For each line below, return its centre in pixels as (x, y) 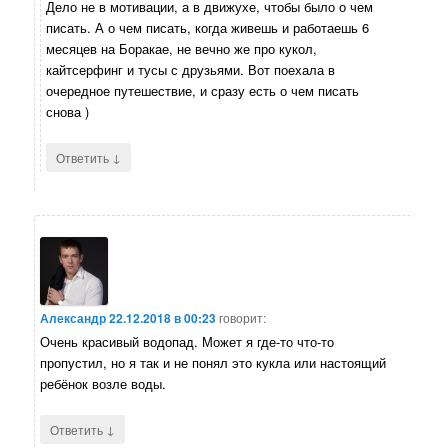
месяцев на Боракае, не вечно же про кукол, (182, 49)
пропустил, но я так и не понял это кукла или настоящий (213, 362)
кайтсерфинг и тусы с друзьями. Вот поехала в (191, 70)
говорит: (243, 317)
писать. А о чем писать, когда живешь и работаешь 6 (208, 28)
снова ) (68, 112)
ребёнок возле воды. (103, 383)
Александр (73, 317)
